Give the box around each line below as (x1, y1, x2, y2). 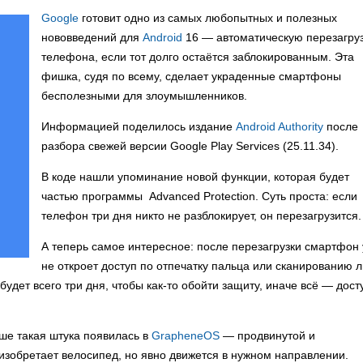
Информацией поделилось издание (41, 120, 236, 133)
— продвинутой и (220, 329, 315, 342)
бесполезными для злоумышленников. (41, 89, 247, 102)
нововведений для (41, 31, 143, 44)
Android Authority (236, 120, 323, 133)
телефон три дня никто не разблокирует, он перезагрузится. (41, 209, 361, 222)
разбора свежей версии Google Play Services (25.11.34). (41, 139, 339, 152)
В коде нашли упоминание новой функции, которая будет (41, 170, 349, 183)
